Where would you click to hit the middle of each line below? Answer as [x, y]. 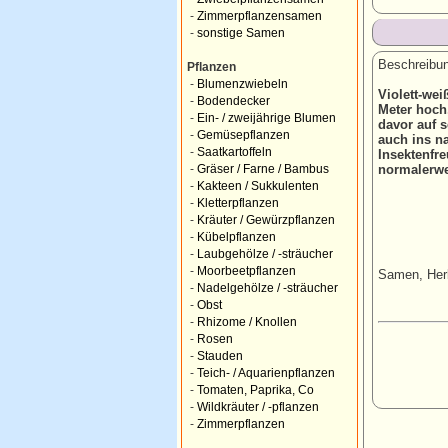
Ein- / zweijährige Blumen [266, 118]
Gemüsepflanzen [243, 135]
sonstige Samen [241, 33]
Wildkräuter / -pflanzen [258, 407]
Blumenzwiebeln [242, 84]
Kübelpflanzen [236, 237]
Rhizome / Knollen [247, 322]
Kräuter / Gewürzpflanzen [266, 220]
